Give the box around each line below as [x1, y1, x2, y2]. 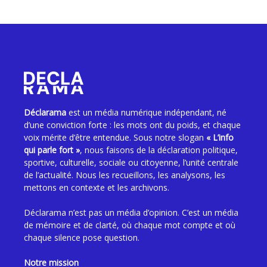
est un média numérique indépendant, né [66, 107, 226, 119]
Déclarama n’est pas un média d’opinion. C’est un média [24, 207, 238, 219]
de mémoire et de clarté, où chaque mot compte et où [24, 219, 235, 231]
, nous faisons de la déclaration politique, [80, 144, 238, 156]
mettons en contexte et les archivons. [24, 182, 169, 194]
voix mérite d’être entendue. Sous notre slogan [24, 132, 206, 144]
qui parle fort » [24, 144, 80, 156]
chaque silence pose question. [24, 232, 139, 244]
